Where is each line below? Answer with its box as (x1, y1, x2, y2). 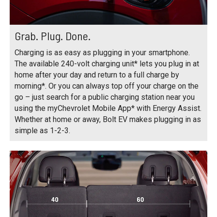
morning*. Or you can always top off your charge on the (15, 81, 199, 91)
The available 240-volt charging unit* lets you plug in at (15, 59, 199, 69)
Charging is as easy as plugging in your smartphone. (15, 48, 190, 58)
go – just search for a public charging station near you (15, 93, 195, 102)
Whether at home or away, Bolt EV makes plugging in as (15, 115, 201, 124)
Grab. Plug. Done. (15, 29, 91, 43)
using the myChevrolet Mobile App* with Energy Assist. (15, 104, 201, 113)
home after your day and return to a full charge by (15, 70, 179, 80)
